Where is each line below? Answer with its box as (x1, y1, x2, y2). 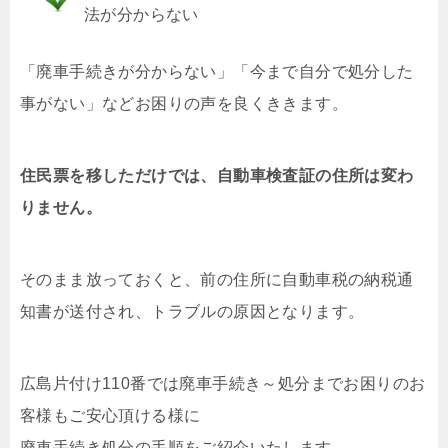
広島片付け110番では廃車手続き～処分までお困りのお (20, 375, 426, 393)
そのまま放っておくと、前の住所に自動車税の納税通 (20, 271, 414, 289)
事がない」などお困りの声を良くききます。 (20, 95, 348, 113)
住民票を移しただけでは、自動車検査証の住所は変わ (20, 167, 414, 185)
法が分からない (84, 6, 199, 24)
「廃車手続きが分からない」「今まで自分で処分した (20, 63, 414, 81)
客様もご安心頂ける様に (20, 407, 201, 425)
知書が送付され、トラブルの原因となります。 (20, 303, 365, 321)
